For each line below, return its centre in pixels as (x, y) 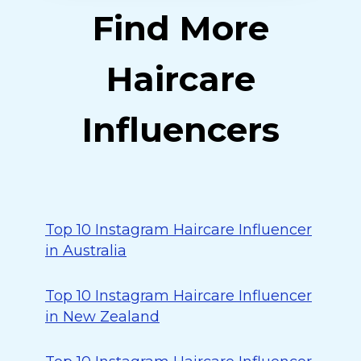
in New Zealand (102, 317)
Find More (180, 28)
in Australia (86, 251)
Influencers (180, 130)
